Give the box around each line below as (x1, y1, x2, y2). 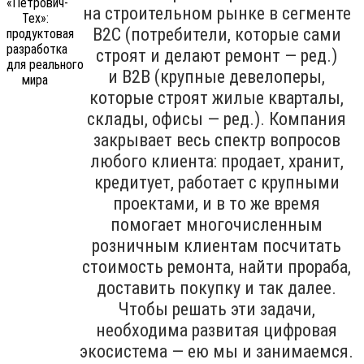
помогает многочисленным (110, 214, 323, 235)
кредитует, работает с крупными (93, 171, 340, 193)
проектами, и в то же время (113, 193, 320, 214)
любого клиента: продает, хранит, (89, 150, 344, 171)
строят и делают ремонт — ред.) (96, 45, 337, 66)
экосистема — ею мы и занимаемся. (80, 340, 353, 362)
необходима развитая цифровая (96, 319, 337, 340)
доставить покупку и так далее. (97, 277, 336, 298)
